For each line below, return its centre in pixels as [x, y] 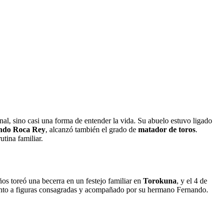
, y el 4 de [192, 181]
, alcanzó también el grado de [92, 129]
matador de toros [167, 129]
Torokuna [160, 181]
